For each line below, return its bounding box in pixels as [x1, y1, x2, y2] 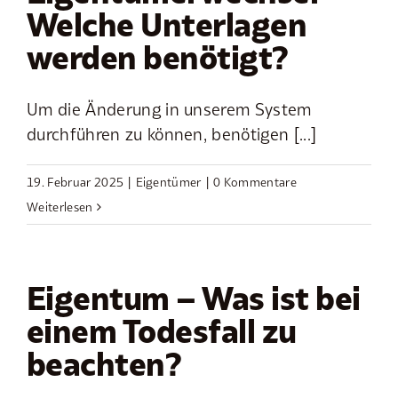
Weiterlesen [27, 200, 93, 215]
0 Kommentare [213, 175, 297, 190]
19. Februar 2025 [27, 175, 124, 190]
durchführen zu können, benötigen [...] [27, 124, 317, 145]
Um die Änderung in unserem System [27, 99, 312, 120]
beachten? [27, 346, 182, 384]
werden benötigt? [27, 39, 289, 77]
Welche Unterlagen [27, 6, 307, 44]
